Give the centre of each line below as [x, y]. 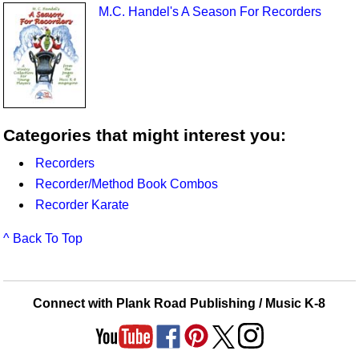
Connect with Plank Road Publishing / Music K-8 [179, 304]
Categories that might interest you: [145, 135]
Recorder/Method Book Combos [127, 184]
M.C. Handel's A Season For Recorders [210, 11]
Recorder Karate [83, 205]
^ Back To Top [43, 239]
